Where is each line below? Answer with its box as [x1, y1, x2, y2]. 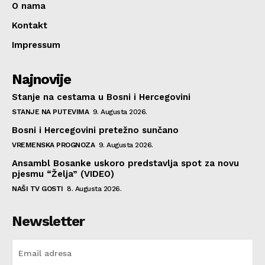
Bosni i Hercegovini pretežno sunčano [12, 124, 179, 135]
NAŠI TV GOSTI [12, 184, 63, 193]
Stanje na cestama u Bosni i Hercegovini [12, 91, 190, 102]
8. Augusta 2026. [67, 184, 121, 193]
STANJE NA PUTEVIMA [12, 107, 89, 116]
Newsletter [12, 212, 85, 230]
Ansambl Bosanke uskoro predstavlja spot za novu [12, 157, 239, 169]
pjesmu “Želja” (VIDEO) [12, 168, 114, 179]
